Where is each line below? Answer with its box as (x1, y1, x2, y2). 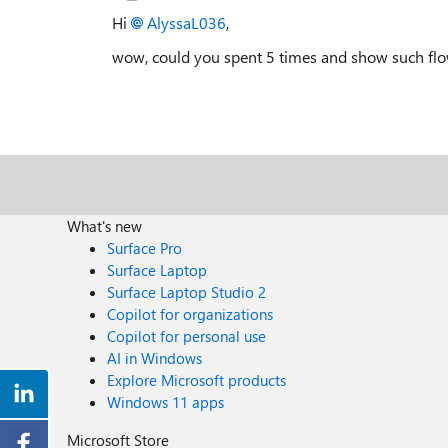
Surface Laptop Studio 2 (107, 282, 267, 302)
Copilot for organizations (107, 304, 274, 324)
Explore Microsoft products (107, 370, 287, 390)
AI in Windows (107, 348, 203, 368)
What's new (67, 216, 143, 236)
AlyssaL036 (147, 12, 226, 33)
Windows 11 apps (107, 392, 225, 412)
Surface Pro (107, 238, 183, 258)
